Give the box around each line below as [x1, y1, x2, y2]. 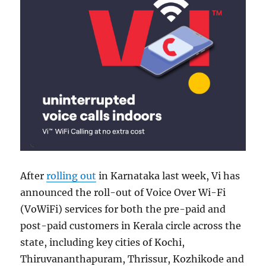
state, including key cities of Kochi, [20, 236, 185, 248]
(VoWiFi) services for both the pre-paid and [20, 202, 226, 215]
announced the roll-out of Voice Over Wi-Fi [20, 186, 226, 198]
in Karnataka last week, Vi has [96, 169, 240, 182]
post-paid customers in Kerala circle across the [20, 219, 242, 232]
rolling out [46, 169, 97, 182]
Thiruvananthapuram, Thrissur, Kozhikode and [20, 252, 245, 265]
